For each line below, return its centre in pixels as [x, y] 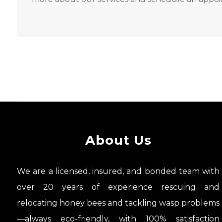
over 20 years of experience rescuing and [118, 187]
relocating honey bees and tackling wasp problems [118, 203]
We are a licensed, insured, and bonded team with [118, 171]
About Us [118, 140]
